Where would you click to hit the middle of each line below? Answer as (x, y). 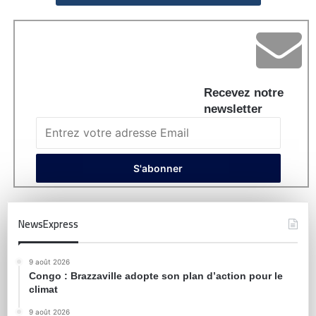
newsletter (233, 109)
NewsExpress (48, 224)
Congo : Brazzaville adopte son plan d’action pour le (156, 276)
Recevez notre (244, 93)
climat (43, 290)
